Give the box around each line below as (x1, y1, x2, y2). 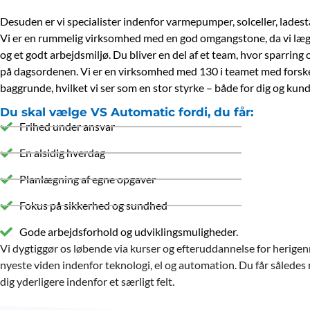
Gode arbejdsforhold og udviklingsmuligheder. (19, 225, 238, 238)
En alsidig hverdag (19, 146, 105, 159)
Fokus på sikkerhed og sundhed (19, 199, 167, 212)
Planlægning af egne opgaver (19, 172, 156, 185)
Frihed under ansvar (19, 120, 115, 133)
